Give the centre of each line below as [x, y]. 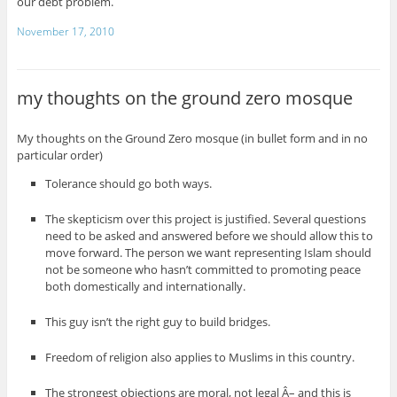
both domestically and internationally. [146, 287]
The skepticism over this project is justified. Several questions [206, 219]
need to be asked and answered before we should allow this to [210, 236]
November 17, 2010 [65, 32]
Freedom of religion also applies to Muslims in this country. [200, 358]
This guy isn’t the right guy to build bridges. [158, 322]
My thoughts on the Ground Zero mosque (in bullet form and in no [192, 138]
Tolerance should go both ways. [129, 183]
